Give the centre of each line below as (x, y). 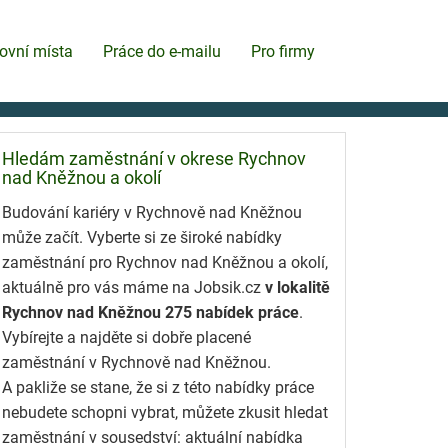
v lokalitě (297, 288)
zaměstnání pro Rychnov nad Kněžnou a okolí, (165, 263)
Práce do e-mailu (162, 51)
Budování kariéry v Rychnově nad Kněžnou (152, 213)
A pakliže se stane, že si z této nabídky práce (158, 388)
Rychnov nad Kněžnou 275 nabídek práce (150, 313)
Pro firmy (283, 51)
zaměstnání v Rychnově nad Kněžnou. (136, 363)
